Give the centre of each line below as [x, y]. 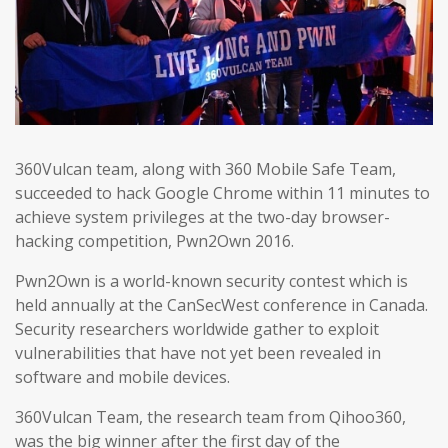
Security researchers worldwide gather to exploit [197, 329]
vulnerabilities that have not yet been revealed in [198, 353]
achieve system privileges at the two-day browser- [202, 217]
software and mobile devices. [122, 377]
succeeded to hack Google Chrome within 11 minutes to [222, 193]
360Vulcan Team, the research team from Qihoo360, [210, 417]
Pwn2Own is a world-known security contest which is [211, 281]
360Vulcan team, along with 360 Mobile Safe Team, [205, 169]
